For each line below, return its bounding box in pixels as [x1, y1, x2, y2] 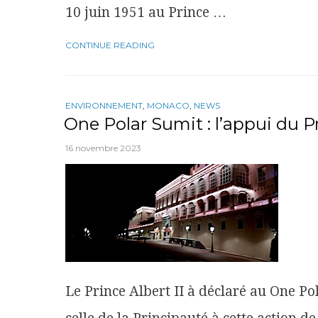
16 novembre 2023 [65, 142, 141, 153]
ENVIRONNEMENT [65, 99, 143, 111]
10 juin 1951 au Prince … [65, 4, 226, 21]
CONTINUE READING [65, 39, 155, 50]
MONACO [147, 99, 190, 111]
